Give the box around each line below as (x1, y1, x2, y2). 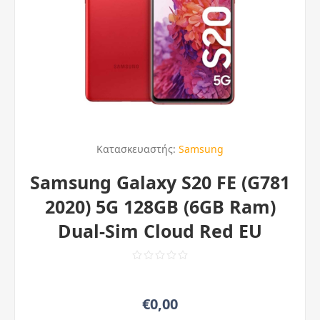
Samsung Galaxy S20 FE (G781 (30, 170, 290, 194)
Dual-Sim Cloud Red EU (58, 219, 262, 243)
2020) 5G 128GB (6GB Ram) (44, 194, 276, 219)
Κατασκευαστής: (96, 142, 176, 156)
